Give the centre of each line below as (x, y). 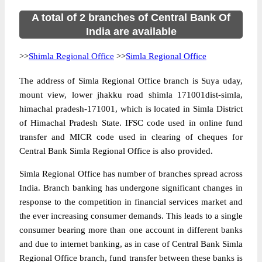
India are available (131, 32)
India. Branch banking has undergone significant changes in (131, 188)
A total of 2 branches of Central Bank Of (131, 18)
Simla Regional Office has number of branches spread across (131, 174)
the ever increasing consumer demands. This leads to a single (131, 216)
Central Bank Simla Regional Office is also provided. (116, 151)
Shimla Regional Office (71, 56)
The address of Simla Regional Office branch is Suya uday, (131, 81)
